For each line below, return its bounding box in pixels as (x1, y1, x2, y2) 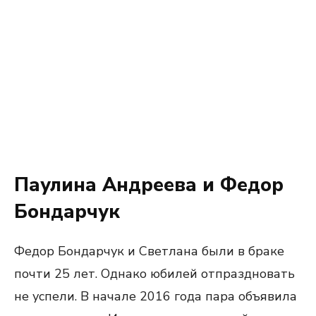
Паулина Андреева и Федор (14, 172, 284, 198)
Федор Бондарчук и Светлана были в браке (14, 243, 284, 260)
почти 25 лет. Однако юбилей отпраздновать (14, 265, 295, 282)
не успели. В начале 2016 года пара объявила (14, 288, 297, 305)
